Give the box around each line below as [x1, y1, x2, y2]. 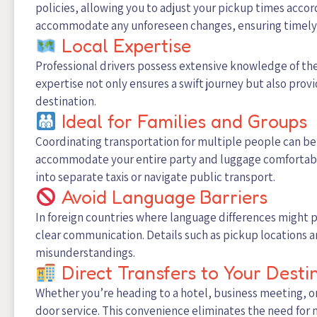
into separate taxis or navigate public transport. [35, 169, 275, 185]
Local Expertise [56, 35, 191, 57]
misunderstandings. [35, 245, 135, 261]
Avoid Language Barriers [56, 186, 267, 209]
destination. [35, 93, 96, 110]
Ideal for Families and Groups [56, 110, 307, 133]
